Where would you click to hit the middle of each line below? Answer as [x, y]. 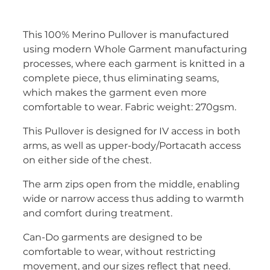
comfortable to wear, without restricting [119, 252]
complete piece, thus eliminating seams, [121, 79]
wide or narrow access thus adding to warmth [133, 199]
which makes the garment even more [115, 93]
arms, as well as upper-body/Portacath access [132, 146]
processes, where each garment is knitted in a [134, 64]
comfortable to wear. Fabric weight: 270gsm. [130, 108]
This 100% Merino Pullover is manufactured [126, 35]
